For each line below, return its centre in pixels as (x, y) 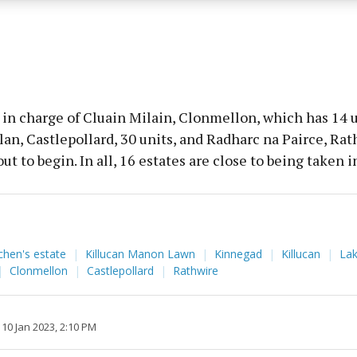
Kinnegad (239, 254)
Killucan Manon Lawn (141, 254)
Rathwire (195, 271)
